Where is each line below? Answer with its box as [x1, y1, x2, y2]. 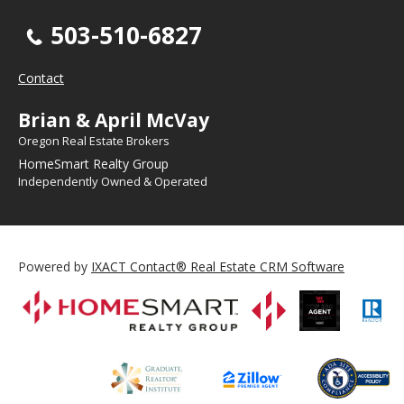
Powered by [18, 257, 91, 275]
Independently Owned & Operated [18, 172, 207, 189]
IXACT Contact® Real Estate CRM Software [91, 257, 344, 275]
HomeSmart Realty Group [18, 154, 169, 172]
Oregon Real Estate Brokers [18, 132, 170, 149]
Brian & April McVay [18, 106, 209, 133]
